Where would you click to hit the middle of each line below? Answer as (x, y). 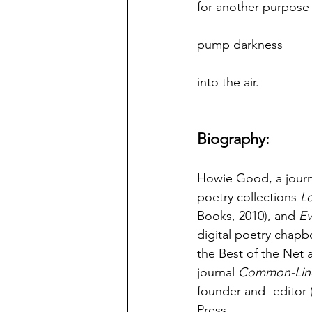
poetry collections (249, 197)
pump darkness (240, 45)
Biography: (233, 139)
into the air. (228, 82)
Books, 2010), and (248, 216)
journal (218, 272)
